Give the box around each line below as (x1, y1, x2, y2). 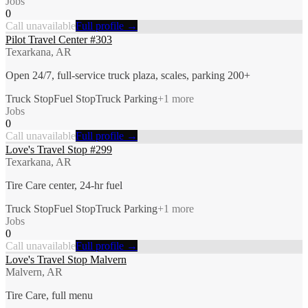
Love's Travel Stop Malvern (5, 253, 126, 265)
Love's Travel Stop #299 (5, 143, 112, 155)
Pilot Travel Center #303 (5, 33, 112, 45)
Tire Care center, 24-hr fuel (5, 179, 122, 191)
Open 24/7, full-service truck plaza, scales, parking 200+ (5, 69, 250, 81)
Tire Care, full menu (5, 289, 93, 301)
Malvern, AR (5, 265, 63, 278)
